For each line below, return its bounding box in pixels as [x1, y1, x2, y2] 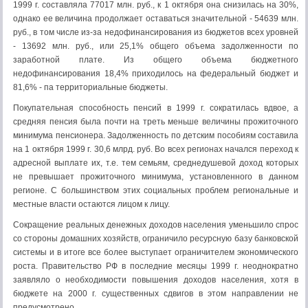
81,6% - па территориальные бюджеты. [13, 82, 168, 92]
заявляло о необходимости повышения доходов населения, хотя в [13, 275, 298, 285]
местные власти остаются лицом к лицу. [13, 199, 170, 209]
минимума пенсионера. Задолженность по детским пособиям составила [13, 131, 298, 140]
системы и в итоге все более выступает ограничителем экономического [13, 247, 298, 257]
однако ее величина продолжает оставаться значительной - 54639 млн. [13, 14, 298, 23]
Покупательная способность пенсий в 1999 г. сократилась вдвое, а [13, 103, 298, 113]
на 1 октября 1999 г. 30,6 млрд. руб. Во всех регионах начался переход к [13, 144, 298, 154]
